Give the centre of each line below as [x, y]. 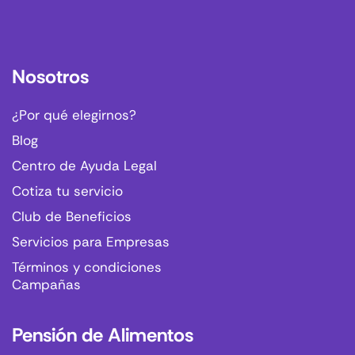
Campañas [46, 285]
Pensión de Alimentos [103, 335]
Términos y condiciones [87, 267]
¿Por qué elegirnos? [74, 115]
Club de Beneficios [72, 217]
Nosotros [50, 77]
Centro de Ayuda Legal [84, 166]
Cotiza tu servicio [67, 191]
